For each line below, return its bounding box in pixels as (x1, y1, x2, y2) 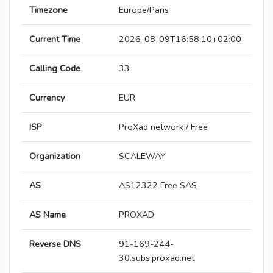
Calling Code (29, 62, 80, 75)
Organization (29, 150, 80, 163)
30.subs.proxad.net (119, 252, 194, 264)
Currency (29, 91, 65, 104)
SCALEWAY (119, 150, 166, 163)
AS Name (29, 208, 66, 221)
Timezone (29, 4, 68, 16)
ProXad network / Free (119, 121, 208, 133)
